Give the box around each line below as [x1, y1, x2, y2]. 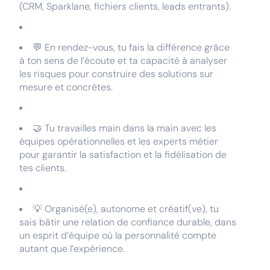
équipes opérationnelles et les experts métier [19, 135, 218, 148]
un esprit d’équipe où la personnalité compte [19, 229, 216, 242]
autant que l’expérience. [19, 242, 125, 255]
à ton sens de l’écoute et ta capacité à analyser [19, 54, 227, 67]
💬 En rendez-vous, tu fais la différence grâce [33, 41, 230, 54]
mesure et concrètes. [19, 81, 113, 93]
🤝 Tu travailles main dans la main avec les [33, 122, 216, 134]
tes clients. [19, 162, 66, 174]
